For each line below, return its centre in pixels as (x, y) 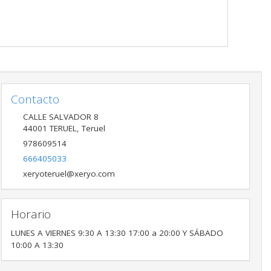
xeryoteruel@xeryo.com (69, 174)
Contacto (35, 99)
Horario (31, 214)
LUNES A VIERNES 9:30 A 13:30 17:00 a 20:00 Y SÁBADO (117, 233)
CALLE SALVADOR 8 (60, 117)
